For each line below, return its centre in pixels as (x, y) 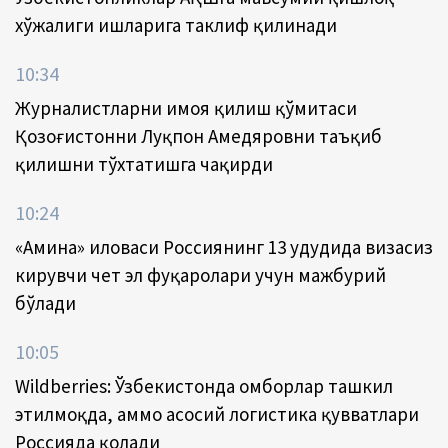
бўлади (45, 303)
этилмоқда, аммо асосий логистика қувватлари (217, 414)
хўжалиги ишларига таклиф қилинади (176, 25)
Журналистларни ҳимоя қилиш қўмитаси (186, 108)
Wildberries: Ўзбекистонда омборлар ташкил (204, 386)
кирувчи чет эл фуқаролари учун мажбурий (200, 275)
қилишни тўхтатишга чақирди (144, 164)
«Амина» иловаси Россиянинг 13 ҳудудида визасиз (224, 247)
